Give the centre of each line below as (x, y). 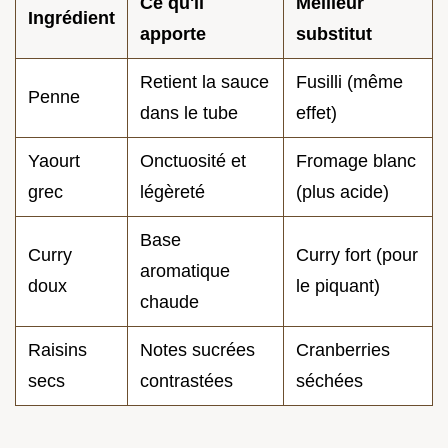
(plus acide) (342, 191)
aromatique (185, 270)
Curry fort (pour (357, 254)
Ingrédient (71, 17)
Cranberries (343, 349)
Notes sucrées (197, 349)
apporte (173, 33)
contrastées (186, 380)
